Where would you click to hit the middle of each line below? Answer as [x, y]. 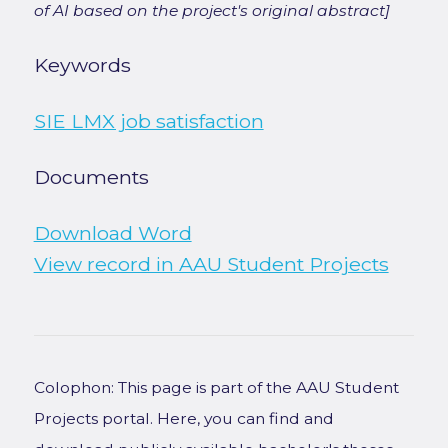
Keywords [82, 65]
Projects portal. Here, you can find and [183, 418]
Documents [91, 177]
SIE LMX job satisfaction [148, 121]
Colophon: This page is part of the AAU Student [216, 387]
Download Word [112, 233]
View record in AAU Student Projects [211, 264]
